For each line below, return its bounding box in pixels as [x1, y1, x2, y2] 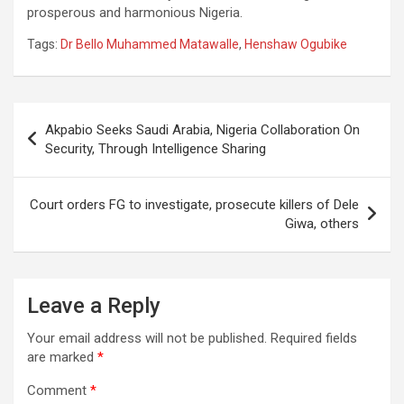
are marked [27, 349, 97, 366]
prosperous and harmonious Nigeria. [27, 5, 243, 22]
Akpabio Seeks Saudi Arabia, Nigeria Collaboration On [45, 122, 360, 139]
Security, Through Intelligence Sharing [45, 141, 266, 158]
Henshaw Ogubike [244, 37, 347, 52]
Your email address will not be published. [27, 330, 267, 347]
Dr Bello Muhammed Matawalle [60, 37, 239, 52]
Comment [27, 382, 90, 399]
